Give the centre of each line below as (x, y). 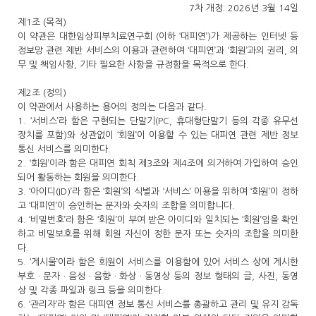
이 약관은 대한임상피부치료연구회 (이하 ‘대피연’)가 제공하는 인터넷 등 (158, 36)
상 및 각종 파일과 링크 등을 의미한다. (92, 290)
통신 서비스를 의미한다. (66, 149)
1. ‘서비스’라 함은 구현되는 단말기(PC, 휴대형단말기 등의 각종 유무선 (158, 121)
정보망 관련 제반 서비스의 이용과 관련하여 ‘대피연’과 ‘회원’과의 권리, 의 (158, 50)
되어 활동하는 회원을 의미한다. (80, 177)
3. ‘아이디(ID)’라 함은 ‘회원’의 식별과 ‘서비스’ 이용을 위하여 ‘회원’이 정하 (158, 192)
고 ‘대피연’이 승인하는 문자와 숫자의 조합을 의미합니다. (128, 206)
